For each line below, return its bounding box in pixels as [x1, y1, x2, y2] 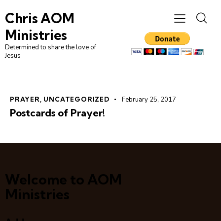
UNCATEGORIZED [43, 95, 110, 104]
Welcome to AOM [5, 170, 122, 188]
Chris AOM [5, 10, 74, 27]
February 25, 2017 [121, 95, 176, 105]
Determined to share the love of [5, 43, 96, 52]
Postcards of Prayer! [10, 107, 105, 119]
